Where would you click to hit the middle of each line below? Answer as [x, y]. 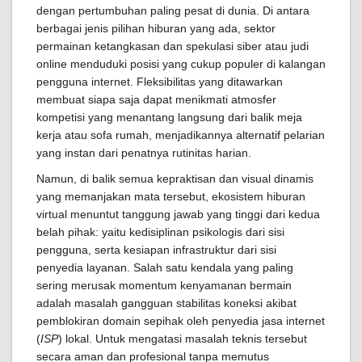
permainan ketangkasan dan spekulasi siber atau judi [173, 46]
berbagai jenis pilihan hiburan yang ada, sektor [156, 28]
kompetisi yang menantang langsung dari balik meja [169, 117]
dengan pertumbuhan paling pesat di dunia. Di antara [173, 11]
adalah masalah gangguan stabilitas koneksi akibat [166, 303]
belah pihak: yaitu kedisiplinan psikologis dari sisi [160, 232]
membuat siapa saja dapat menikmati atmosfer [156, 99]
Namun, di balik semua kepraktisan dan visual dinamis [175, 179]
